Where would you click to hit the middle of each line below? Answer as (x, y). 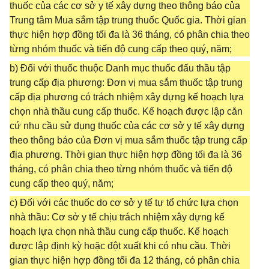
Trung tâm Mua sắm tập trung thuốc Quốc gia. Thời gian (128, 20)
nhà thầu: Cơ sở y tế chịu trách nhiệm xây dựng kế (117, 217)
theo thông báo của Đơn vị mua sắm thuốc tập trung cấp (128, 140)
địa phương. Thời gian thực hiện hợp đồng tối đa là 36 (126, 155)
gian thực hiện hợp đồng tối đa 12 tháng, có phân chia (125, 260)
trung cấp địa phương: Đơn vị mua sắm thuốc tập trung (126, 83)
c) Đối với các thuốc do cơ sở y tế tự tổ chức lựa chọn (124, 203)
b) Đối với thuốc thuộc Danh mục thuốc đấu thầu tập (120, 68)
